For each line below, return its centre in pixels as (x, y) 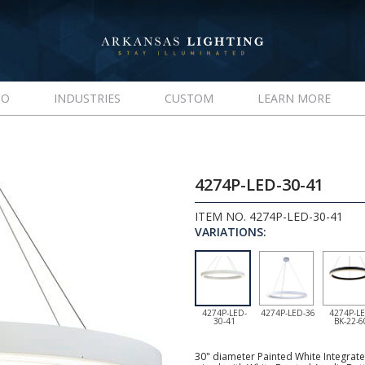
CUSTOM (189, 98)
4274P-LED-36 (288, 313)
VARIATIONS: (231, 232)
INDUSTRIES (87, 98)
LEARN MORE (294, 98)
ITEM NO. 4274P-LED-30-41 (269, 216)
